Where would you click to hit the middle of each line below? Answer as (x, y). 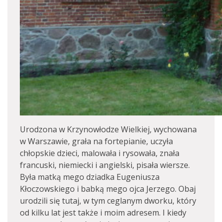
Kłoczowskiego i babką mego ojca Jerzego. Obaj (108, 189)
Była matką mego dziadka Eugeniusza (90, 177)
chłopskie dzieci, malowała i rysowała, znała (100, 153)
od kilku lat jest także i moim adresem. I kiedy (103, 213)
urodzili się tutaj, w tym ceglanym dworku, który (108, 201)
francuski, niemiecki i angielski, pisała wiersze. (105, 165)
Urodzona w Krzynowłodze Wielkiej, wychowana (108, 129)
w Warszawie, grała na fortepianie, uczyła (96, 141)
